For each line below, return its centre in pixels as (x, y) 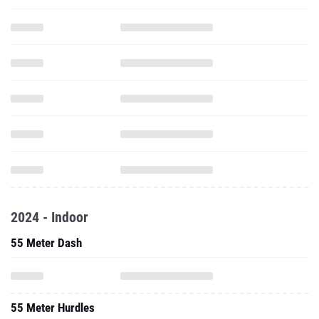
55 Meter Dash (46, 243)
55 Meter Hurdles (53, 308)
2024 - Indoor (49, 217)
